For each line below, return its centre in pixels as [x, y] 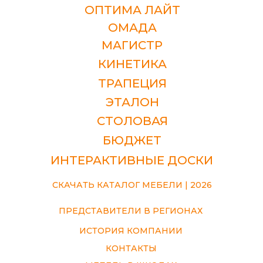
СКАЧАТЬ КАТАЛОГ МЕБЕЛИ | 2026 [132, 185]
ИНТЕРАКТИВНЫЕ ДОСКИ [132, 161]
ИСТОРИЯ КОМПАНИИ [131, 230]
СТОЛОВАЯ [132, 121]
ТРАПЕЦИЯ [132, 84]
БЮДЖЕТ [132, 141]
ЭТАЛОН [132, 102]
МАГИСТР [132, 45]
